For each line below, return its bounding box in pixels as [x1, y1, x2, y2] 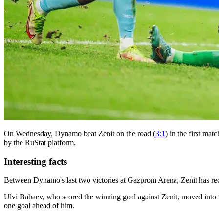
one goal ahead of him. [4, 201, 74, 210]
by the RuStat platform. [4, 138, 76, 147]
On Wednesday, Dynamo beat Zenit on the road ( [4, 129, 155, 138]
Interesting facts [4, 156, 67, 167]
